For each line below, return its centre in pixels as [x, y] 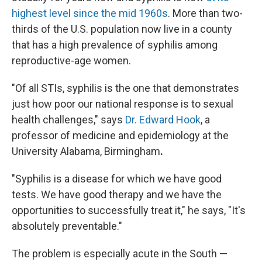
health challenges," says [68, 120]
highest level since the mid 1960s [90, 13]
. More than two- [205, 13]
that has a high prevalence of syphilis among [115, 45]
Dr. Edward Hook [163, 120]
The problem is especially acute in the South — [120, 254]
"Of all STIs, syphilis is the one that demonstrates [125, 88]
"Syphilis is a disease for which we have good [117, 179]
